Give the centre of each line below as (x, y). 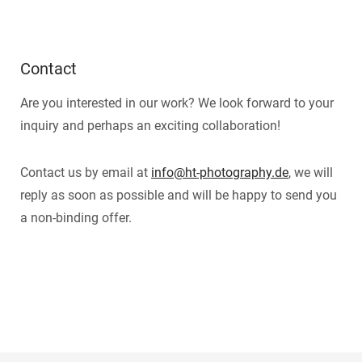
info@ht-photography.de (220, 173)
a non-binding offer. (76, 218)
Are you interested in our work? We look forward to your (177, 103)
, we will (311, 173)
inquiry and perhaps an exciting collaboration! (150, 126)
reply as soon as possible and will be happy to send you (179, 195)
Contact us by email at (86, 173)
